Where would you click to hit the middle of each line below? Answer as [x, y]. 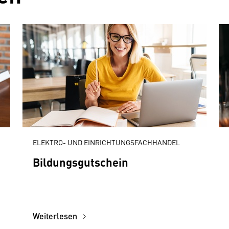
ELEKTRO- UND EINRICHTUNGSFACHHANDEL [106, 142]
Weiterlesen [56, 216]
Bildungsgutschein [81, 162]
